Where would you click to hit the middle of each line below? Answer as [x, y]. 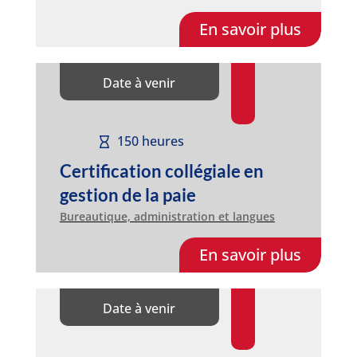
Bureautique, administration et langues [167, 216]
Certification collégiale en [161, 171]
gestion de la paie [127, 194]
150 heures [150, 141]
